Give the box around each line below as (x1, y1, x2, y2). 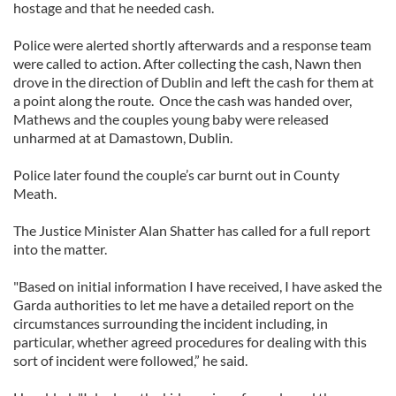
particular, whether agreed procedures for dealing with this (13, 333, 367, 350)
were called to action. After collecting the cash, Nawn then (13, 55, 362, 72)
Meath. (13, 185, 57, 202)
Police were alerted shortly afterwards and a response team (13, 36, 371, 53)
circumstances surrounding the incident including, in (13, 315, 328, 331)
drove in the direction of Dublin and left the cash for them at (13, 73, 374, 90)
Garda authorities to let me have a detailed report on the (13, 296, 354, 313)
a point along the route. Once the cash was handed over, (13, 92, 352, 109)
